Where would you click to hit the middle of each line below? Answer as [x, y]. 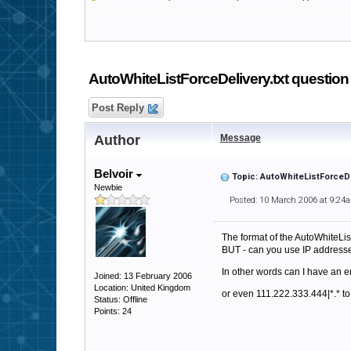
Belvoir [115, 174]
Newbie [108, 187]
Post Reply [118, 108]
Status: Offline [121, 299]
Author [117, 140]
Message [241, 138]
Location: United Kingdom [142, 288]
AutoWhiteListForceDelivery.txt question [219, 79]
